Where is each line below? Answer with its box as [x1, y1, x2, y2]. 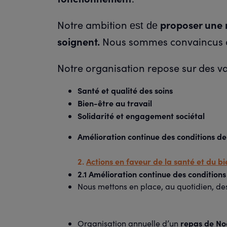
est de [130, 20, 158, 31]
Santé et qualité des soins [78, 85, 173, 96]
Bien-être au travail [78, 97, 152, 108]
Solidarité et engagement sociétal [78, 110, 205, 121]
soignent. [57, 34, 102, 48]
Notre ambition [57, 18, 130, 31]
